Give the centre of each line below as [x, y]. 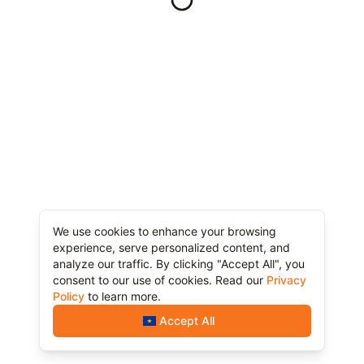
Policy [69, 296]
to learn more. [124, 296]
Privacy [286, 280]
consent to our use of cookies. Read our [158, 280]
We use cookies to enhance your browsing [165, 231]
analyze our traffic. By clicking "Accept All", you [179, 264]
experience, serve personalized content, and [171, 247]
